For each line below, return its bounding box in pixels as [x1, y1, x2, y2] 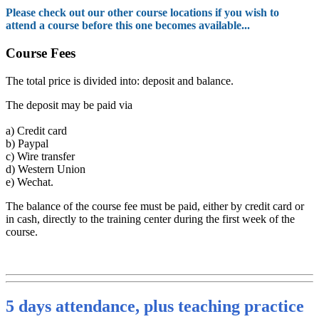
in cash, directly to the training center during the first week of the [6, 212, 295, 225]
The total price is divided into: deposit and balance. [6, 74, 234, 87]
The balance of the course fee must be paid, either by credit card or [6, 199, 304, 212]
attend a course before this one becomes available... [6, 19, 250, 32]
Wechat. [14, 175, 53, 188]
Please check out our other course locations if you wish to [6, 6, 279, 19]
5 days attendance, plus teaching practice [6, 296, 304, 315]
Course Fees [6, 46, 75, 61]
